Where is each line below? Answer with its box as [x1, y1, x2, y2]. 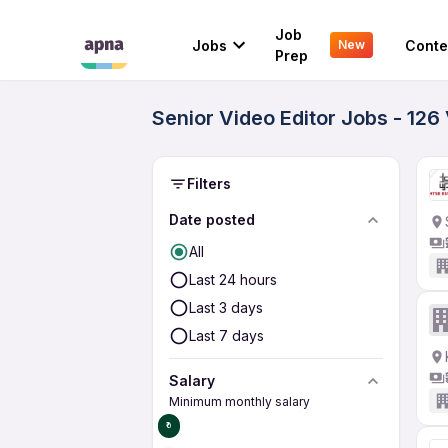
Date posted [169, 211, 255, 228]
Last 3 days [189, 299, 263, 316]
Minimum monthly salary [169, 394, 310, 409]
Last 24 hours [189, 271, 277, 288]
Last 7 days [189, 327, 264, 344]
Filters [187, 175, 231, 192]
